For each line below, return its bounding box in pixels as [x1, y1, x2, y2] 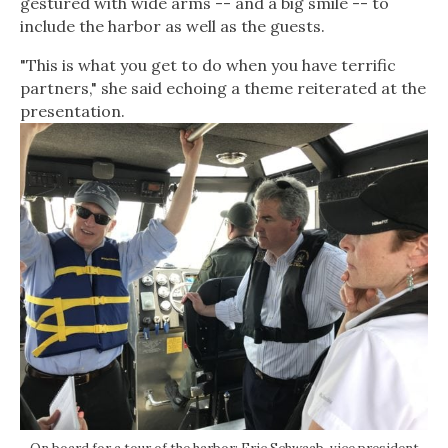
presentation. [20, 101, 125, 122]
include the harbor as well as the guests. [20, 16, 325, 37]
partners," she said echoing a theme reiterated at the [20, 78, 426, 99]
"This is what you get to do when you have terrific [20, 55, 396, 76]
